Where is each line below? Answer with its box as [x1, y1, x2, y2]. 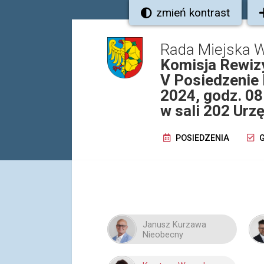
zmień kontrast [156, 6, 230, 19]
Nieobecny [143, 230, 183, 240]
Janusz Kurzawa [143, 220, 206, 230]
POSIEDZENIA [173, 133, 229, 143]
